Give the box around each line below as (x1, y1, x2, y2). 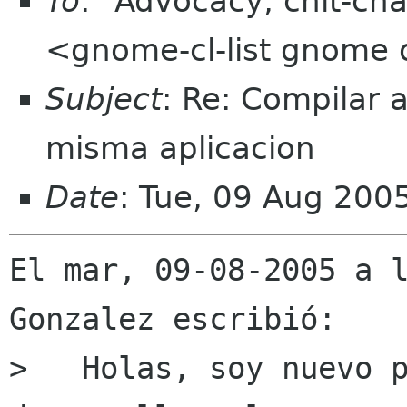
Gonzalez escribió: (9, 301, 336, 338)
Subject (45, 81, 162, 117)
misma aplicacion (45, 130, 315, 166)
